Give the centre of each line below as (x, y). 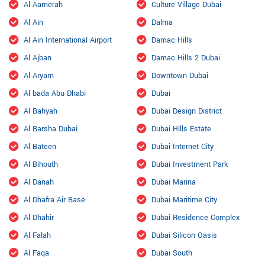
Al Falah (37, 235)
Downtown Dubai (180, 75)
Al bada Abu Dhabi (55, 93)
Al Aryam (39, 75)
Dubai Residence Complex (195, 217)
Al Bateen (40, 146)
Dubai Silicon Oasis (184, 235)
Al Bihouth (41, 164)
